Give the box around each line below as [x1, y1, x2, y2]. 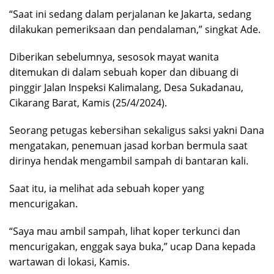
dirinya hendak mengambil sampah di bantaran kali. [9, 154, 248, 168]
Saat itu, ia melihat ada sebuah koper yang [9, 182, 204, 196]
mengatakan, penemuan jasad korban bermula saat [9, 139, 248, 153]
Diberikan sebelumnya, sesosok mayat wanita [9, 50, 219, 64]
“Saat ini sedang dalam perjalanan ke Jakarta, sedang [9, 7, 251, 21]
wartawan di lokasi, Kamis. [9, 255, 130, 269]
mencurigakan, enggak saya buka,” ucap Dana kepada [9, 240, 256, 254]
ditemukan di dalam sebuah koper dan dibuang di [9, 65, 239, 80]
